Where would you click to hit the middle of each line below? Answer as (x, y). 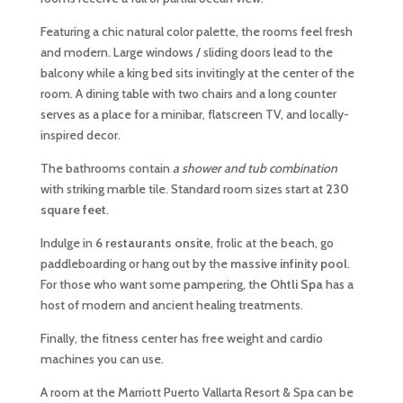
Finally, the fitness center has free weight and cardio (181, 338)
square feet (73, 210)
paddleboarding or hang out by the (135, 264)
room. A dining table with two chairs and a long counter (188, 94)
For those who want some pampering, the (155, 284)
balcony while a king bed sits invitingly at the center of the (197, 73)
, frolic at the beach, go (272, 243)
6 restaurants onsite (152, 243)
